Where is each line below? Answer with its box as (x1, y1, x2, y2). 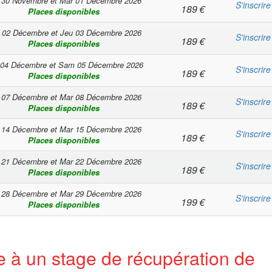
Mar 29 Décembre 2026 (59, 188, 141, 199)
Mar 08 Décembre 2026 (59, 91, 141, 103)
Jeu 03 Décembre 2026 (59, 27, 141, 38)
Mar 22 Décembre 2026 (59, 155, 141, 167)
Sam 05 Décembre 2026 (58, 59, 143, 70)
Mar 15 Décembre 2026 (59, 123, 141, 135)
